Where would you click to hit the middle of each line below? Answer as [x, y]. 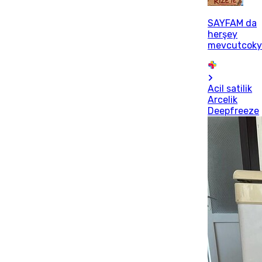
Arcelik [223, 100]
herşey [223, 34]
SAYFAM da [232, 23]
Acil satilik [230, 89]
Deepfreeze [234, 111]
